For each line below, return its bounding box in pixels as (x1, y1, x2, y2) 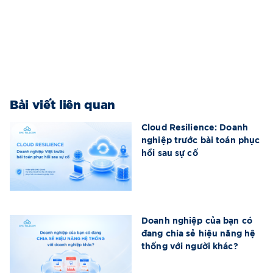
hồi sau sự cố (141, 149, 198, 158)
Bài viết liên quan (10, 94, 115, 112)
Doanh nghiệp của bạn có (141, 216, 253, 225)
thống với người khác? (141, 242, 238, 251)
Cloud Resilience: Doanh (141, 124, 249, 133)
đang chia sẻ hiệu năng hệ (141, 229, 256, 238)
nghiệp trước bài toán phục (141, 136, 260, 146)
